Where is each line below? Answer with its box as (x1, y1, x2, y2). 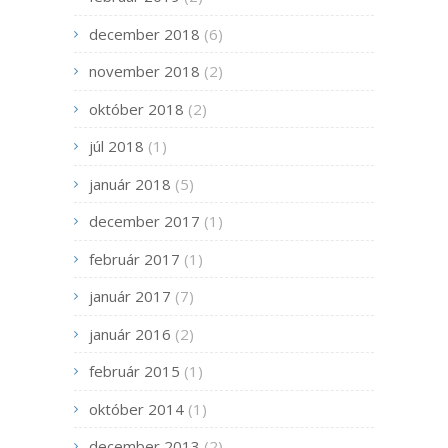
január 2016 (89, 323, 171, 344)
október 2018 (89, 98, 184, 119)
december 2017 (89, 211, 200, 232)
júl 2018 (89, 136, 144, 157)
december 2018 (89, 23, 200, 44)
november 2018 (89, 61, 200, 82)
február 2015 (89, 361, 180, 382)
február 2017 (89, 248, 180, 269)
